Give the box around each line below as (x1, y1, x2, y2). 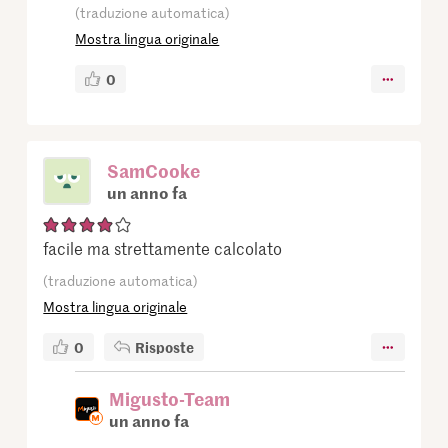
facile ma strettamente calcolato (43, 237, 283, 260)
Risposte (135, 337, 195, 358)
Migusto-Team (109, 386, 231, 412)
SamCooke (107, 158, 201, 184)
